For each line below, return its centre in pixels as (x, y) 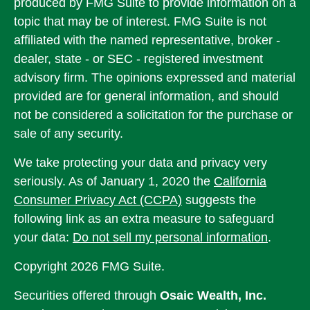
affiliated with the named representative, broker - (147, 40)
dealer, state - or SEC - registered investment (138, 59)
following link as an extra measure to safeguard (144, 219)
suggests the (219, 200)
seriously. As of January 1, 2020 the (114, 181)
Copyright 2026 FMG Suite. (89, 266)
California (240, 181)
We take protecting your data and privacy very (140, 163)
